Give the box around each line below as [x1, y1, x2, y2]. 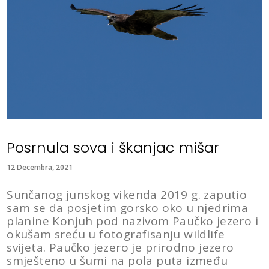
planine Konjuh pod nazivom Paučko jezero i [7, 213, 259, 229]
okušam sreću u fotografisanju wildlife [7, 226, 225, 242]
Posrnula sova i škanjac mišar [7, 137, 220, 157]
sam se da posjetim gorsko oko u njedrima [7, 199, 249, 216]
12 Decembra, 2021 [7, 162, 73, 172]
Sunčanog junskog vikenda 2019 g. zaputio [7, 186, 247, 202]
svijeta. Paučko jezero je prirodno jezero [7, 239, 234, 255]
